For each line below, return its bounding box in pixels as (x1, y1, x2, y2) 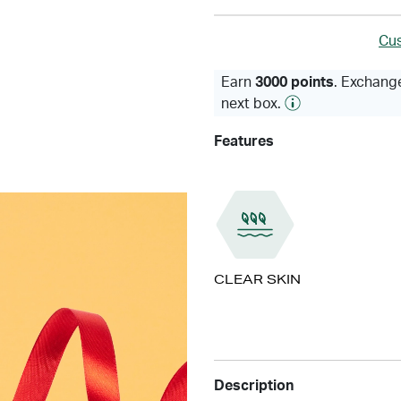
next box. (221, 97, 285, 111)
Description (214, 379, 294, 393)
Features (214, 134, 274, 149)
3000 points (255, 75, 334, 90)
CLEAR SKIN (214, 271, 301, 287)
